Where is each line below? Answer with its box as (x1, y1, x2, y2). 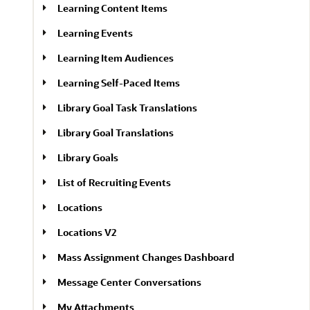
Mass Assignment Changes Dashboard (57, 250, 235, 264)
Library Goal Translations (57, 126, 174, 139)
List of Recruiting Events (57, 176, 171, 189)
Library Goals (57, 151, 118, 164)
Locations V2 (57, 226, 116, 239)
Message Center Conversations (57, 275, 201, 289)
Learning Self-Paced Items (57, 76, 180, 89)
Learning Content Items (57, 1, 167, 15)
